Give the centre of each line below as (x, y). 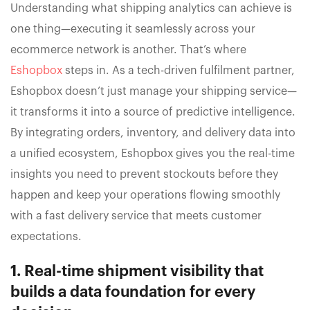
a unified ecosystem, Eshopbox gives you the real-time (153, 154)
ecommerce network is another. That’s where (128, 50)
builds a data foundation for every (133, 292)
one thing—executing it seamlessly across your (133, 29)
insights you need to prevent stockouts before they (144, 175)
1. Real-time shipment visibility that (137, 272)
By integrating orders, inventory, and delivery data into (153, 133)
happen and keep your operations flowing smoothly (145, 195)
